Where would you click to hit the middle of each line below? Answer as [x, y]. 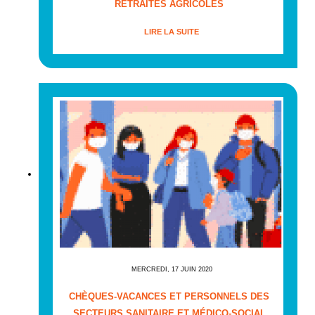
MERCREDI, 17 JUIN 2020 [172, 269]
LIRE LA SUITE [172, 31]
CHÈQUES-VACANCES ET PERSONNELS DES [169, 296]
